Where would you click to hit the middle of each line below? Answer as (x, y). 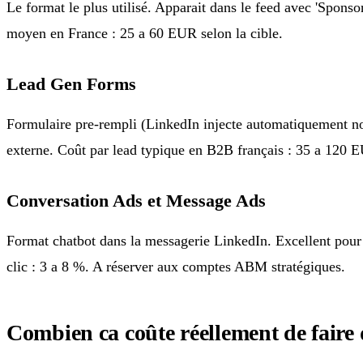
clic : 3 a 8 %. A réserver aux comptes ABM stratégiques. (176, 266)
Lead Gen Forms (71, 84)
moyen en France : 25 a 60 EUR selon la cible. (145, 33)
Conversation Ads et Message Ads (136, 201)
